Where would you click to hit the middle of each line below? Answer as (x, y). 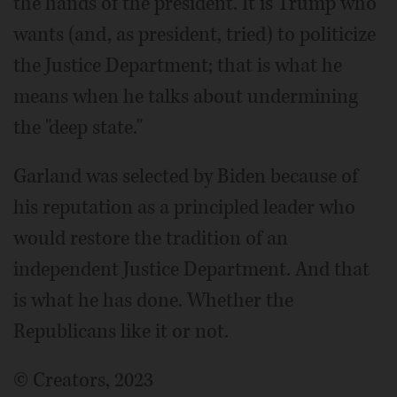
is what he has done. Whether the (153, 301)
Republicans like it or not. (121, 332)
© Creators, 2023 (83, 381)
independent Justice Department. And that (191, 270)
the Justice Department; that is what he (178, 66)
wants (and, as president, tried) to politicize (195, 35)
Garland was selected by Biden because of (186, 177)
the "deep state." (78, 128)
